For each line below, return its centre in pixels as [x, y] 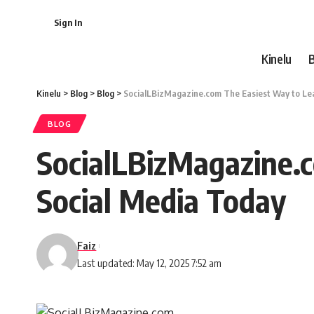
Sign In [68, 22]
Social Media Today [161, 200]
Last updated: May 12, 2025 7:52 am [150, 263]
